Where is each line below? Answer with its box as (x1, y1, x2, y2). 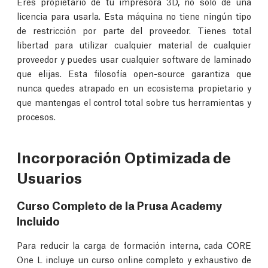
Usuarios (17, 166, 82, 188)
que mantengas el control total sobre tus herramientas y (17, 96, 251, 108)
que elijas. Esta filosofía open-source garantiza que (17, 67, 251, 80)
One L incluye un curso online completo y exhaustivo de (17, 253, 251, 266)
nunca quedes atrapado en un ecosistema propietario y (17, 81, 251, 94)
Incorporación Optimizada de (17, 146, 231, 167)
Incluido (17, 212, 60, 229)
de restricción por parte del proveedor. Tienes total (17, 24, 251, 36)
